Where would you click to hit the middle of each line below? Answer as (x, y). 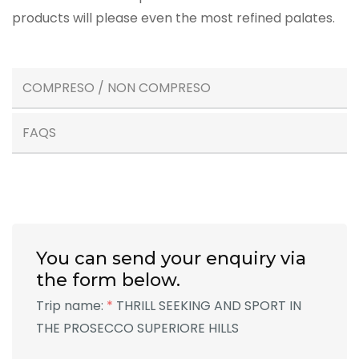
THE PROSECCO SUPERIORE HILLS (137, 328)
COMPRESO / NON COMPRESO (117, 87)
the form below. (108, 280)
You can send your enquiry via (171, 258)
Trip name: (71, 305)
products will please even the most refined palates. (173, 18)
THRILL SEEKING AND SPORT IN (209, 305)
